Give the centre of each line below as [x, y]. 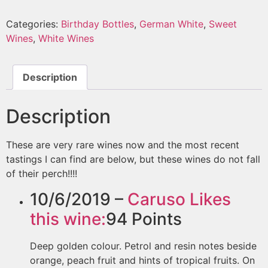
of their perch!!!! [42, 174]
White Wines [66, 39]
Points [155, 219]
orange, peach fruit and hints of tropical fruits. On [142, 260]
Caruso [156, 199]
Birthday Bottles [98, 24]
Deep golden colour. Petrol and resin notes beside [143, 246]
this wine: [68, 219]
